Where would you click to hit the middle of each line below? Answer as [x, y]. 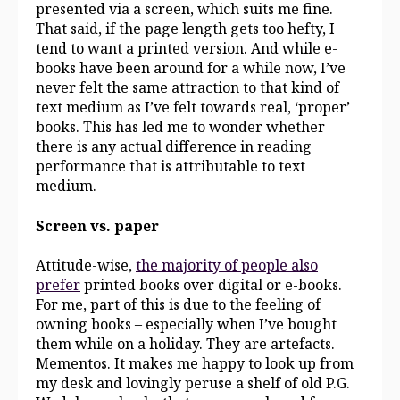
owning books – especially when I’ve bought [186, 325]
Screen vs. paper [97, 225]
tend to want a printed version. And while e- [187, 49]
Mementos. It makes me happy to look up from [195, 364]
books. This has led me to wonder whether [180, 127]
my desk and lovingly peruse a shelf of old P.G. [193, 383]
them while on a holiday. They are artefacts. [185, 344]
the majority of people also [227, 266]
